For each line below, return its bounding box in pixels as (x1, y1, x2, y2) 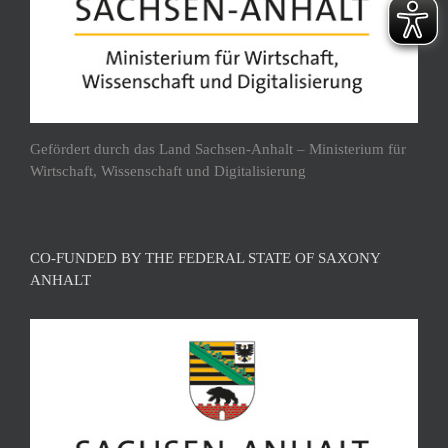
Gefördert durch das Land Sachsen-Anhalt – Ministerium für (30, 140, 406, 157)
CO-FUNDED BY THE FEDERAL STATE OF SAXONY (30, 249, 380, 266)
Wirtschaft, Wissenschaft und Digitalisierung (30, 162, 306, 179)
